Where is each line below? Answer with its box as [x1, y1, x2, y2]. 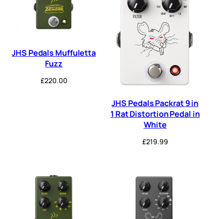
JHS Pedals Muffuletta [12, 47, 96, 58]
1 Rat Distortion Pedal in [110, 108, 200, 119]
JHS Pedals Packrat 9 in [111, 97, 199, 109]
